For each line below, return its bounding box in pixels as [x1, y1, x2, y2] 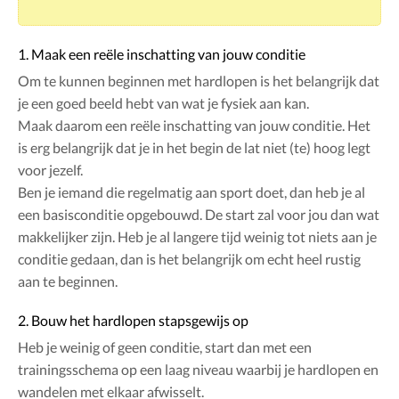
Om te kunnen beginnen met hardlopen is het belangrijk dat [18, 71, 379, 89]
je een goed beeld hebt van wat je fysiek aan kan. [18, 94, 309, 111]
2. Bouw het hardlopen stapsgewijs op [18, 311, 248, 329]
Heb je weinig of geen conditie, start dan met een [18, 338, 312, 355]
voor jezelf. [18, 160, 83, 178]
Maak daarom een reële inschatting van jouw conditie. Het [18, 116, 370, 134]
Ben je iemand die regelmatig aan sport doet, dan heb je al [18, 183, 365, 200]
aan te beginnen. [18, 272, 118, 289]
